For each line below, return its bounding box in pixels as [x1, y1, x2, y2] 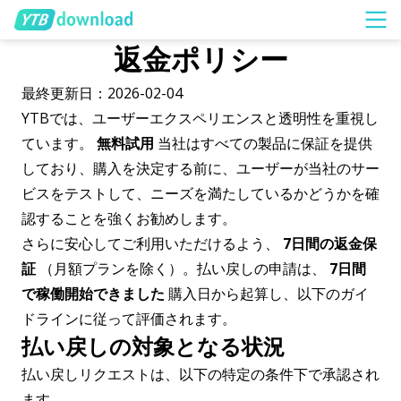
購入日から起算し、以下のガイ [165, 284, 369, 303]
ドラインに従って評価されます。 [21, 309, 236, 328]
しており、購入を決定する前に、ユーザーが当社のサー [21, 158, 380, 178]
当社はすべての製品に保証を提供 [154, 133, 372, 153]
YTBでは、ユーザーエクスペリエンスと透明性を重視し [21, 108, 379, 128]
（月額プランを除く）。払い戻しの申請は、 [36, 259, 329, 278]
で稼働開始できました [21, 284, 165, 303]
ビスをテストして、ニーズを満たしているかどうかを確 [21, 183, 380, 203]
